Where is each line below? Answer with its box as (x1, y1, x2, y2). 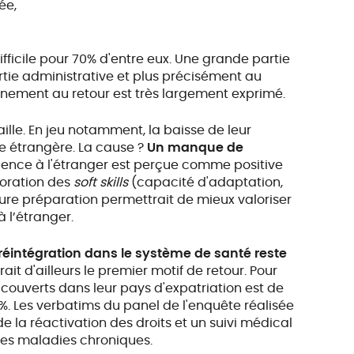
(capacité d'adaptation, (128, 173, 284, 191)
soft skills (73, 173, 129, 191)
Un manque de (147, 138, 244, 156)
